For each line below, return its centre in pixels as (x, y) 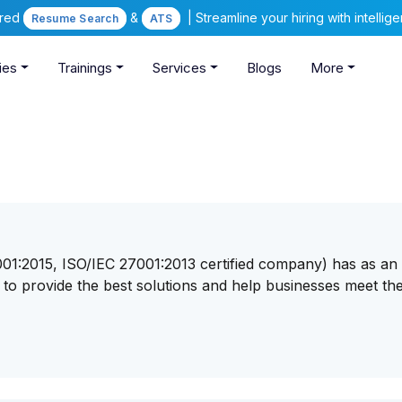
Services (179, 68)
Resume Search (74, 18)
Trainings (85, 68)
